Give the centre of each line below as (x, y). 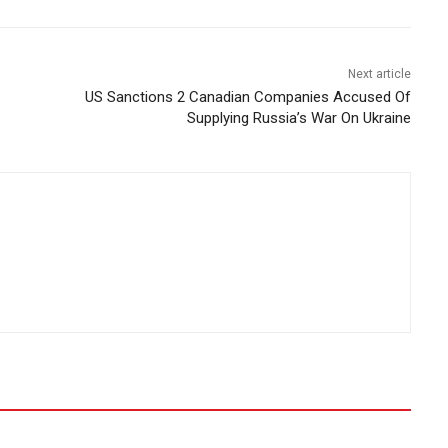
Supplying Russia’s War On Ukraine (299, 117)
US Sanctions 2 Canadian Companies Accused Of (248, 96)
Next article (380, 73)
